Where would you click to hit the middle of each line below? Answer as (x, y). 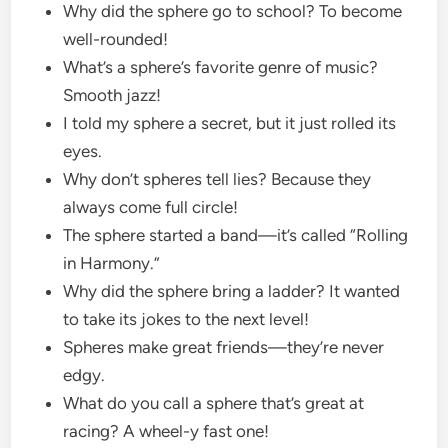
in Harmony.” (114, 262)
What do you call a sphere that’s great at (214, 402)
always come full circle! (153, 206)
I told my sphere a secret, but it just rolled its (230, 122)
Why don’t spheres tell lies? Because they (217, 178)
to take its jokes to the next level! (188, 318)
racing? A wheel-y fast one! (168, 430)
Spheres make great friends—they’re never (224, 346)
